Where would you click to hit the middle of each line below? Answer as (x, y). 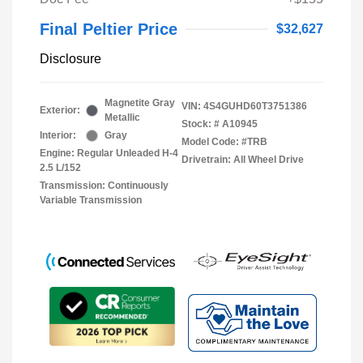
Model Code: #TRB (224, 142)
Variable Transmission (91, 201)
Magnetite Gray (140, 103)
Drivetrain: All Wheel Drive (243, 160)
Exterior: (60, 111)
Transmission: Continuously (104, 186)
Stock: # (201, 124)
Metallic (122, 118)
